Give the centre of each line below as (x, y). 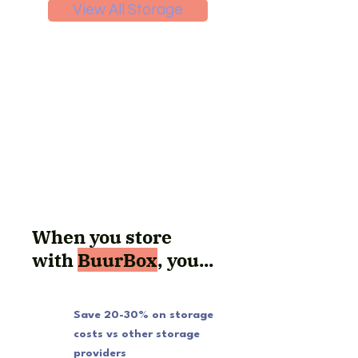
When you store (102, 237)
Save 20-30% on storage (143, 315)
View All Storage (128, 10)
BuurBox (117, 260)
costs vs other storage (137, 334)
